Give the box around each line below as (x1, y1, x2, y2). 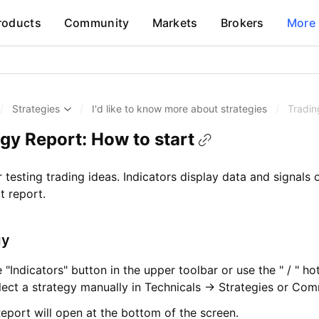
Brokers (220, 16, 264, 30)
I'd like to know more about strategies (92, 103, 267, 115)
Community (63, 16, 130, 30)
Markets (152, 16, 198, 30)
